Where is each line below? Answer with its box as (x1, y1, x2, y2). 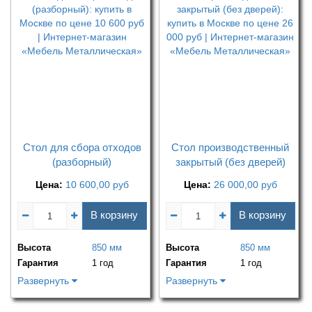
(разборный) (52, 156, 112, 169)
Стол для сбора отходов (22, 141, 141, 154)
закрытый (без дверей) (175, 156, 286, 169)
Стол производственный (171, 141, 290, 154)
